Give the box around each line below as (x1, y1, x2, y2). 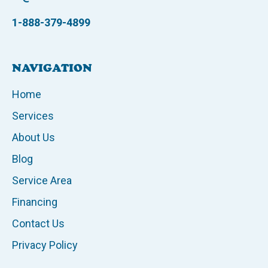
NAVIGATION (12, 62, 92, 75)
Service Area (12, 174, 72, 187)
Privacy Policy (12, 239, 78, 252)
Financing (12, 196, 57, 209)
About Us (12, 131, 55, 144)
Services (12, 109, 54, 123)
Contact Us (12, 217, 65, 230)
